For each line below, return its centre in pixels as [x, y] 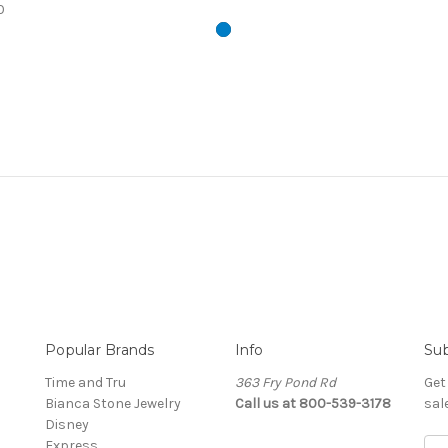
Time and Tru [85, 382]
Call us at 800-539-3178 [312, 403]
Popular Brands [100, 349]
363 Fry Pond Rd [285, 382]
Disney [67, 424]
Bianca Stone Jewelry [113, 403]
